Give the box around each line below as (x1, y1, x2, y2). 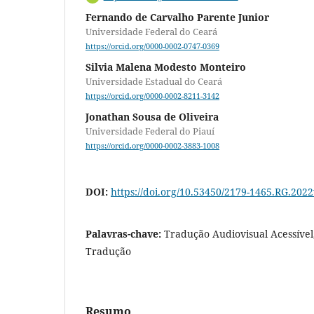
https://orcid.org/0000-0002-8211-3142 (86, 91, 219, 102)
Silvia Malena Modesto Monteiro (86, 60, 246, 74)
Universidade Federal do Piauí (86, 125, 214, 138)
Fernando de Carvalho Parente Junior (86, 11, 269, 25)
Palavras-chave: (86, 226, 164, 240)
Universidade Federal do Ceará (86, 25, 217, 39)
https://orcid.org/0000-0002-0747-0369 (86, 41, 219, 52)
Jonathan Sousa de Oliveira (86, 110, 219, 124)
